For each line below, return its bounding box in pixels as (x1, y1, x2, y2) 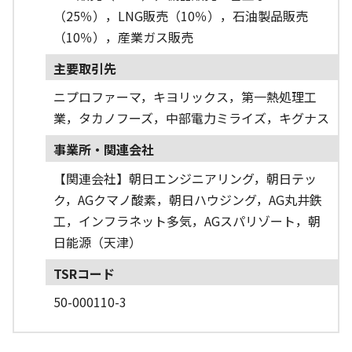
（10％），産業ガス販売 (53, 27, 193, 47)
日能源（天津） (53, 232, 141, 251)
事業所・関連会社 (53, 140, 154, 159)
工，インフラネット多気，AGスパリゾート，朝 (53, 211, 321, 230)
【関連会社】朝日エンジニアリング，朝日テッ (53, 168, 317, 188)
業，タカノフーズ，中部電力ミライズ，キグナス (53, 108, 330, 128)
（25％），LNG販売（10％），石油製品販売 (53, 6, 309, 26)
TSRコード (53, 263, 115, 283)
